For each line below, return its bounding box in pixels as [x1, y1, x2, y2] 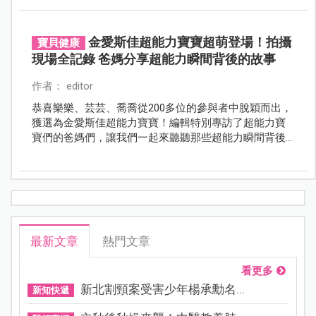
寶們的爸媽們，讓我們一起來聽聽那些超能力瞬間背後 [31, 130, 286, 144]
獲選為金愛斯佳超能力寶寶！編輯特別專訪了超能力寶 [31, 116, 286, 129]
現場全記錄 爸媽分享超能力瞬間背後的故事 [31, 51, 276, 66]
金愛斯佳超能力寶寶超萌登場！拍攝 [87, 34, 291, 49]
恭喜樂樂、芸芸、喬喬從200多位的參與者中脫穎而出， [31, 101, 292, 114]
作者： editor [31, 79, 93, 92]
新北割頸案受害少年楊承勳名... [80, 282, 245, 297]
